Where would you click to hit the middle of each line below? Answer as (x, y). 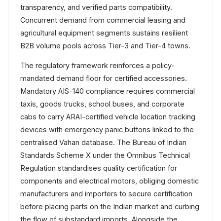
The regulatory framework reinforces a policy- (97, 65)
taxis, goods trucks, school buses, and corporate (102, 104)
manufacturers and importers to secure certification (106, 194)
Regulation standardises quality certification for (99, 168)
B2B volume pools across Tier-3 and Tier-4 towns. (105, 46)
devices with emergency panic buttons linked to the (107, 129)
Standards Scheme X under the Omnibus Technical (105, 155)
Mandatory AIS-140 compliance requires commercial (108, 91)
